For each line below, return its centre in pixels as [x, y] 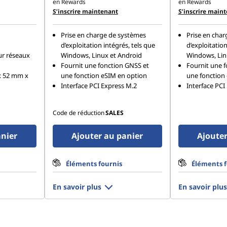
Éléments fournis [94, 164]
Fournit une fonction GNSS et [105, 65]
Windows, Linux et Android [101, 55]
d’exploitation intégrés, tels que [108, 45]
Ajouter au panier [107, 136]
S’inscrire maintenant [85, 11]
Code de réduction [78, 113]
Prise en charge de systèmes [103, 35]
